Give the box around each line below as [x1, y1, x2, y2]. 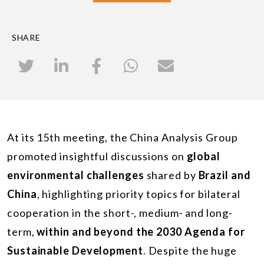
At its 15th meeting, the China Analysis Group [7, 130, 238, 144]
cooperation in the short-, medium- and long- [7, 206, 233, 219]
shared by [144, 168, 199, 181]
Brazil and [198, 168, 251, 181]
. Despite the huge [143, 243, 237, 257]
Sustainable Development [7, 243, 143, 257]
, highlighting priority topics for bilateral [37, 187, 241, 200]
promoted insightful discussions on [7, 149, 187, 163]
